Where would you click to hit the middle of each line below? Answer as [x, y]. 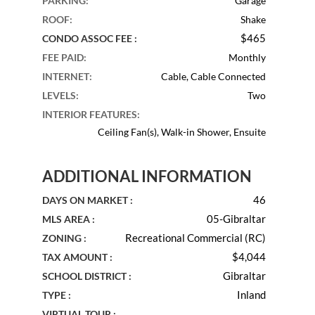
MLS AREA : [68, 219]
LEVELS [59, 95]
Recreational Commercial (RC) [196, 237]
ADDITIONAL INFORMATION [147, 176]
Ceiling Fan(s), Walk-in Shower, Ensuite [182, 131]
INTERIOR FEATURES [89, 114]
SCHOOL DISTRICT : [86, 276]
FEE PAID [63, 57]
